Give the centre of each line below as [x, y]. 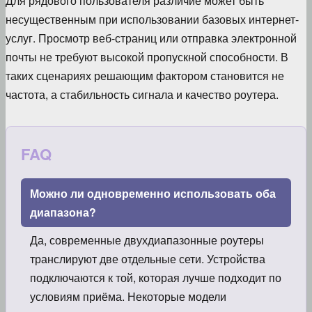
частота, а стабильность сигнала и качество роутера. [142, 95]
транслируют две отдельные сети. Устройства [147, 258]
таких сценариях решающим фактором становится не [145, 76]
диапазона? [63, 212]
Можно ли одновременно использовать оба [153, 193]
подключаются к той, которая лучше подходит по [155, 277]
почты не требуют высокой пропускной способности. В [147, 57]
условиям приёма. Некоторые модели [128, 296]
